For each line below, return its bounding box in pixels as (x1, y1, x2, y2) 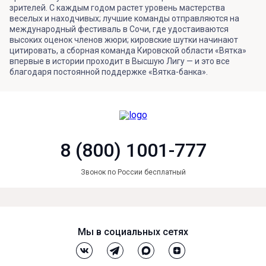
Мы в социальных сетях (78, 226, 188, 237)
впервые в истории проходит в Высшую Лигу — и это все (9, 56, 230, 66)
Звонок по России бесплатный (80, 168, 186, 176)
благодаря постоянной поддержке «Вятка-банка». (9, 67, 210, 77)
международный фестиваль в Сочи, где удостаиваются (9, 24, 229, 34)
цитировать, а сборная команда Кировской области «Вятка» (9, 46, 246, 55)
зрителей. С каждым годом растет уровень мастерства (9, 3, 225, 12)
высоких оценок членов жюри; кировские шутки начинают (9, 35, 238, 45)
